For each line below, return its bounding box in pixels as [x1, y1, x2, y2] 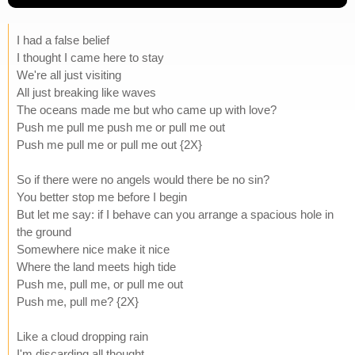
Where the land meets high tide [17, 259, 176, 273]
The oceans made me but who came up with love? [17, 102, 277, 116]
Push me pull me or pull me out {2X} [17, 137, 202, 151]
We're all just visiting [17, 67, 121, 82]
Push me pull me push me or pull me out [17, 120, 225, 134]
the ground [17, 224, 71, 239]
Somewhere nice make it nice [17, 242, 170, 256]
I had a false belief [17, 32, 109, 47]
